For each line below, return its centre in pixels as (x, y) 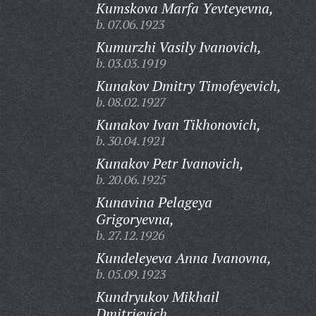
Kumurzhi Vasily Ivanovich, (178, 47)
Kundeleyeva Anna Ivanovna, (183, 258)
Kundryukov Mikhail (157, 297)
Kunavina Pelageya (154, 202)
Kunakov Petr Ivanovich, (170, 163)
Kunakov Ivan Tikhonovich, (178, 124)
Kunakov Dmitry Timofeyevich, (188, 86)
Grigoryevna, (135, 219)
